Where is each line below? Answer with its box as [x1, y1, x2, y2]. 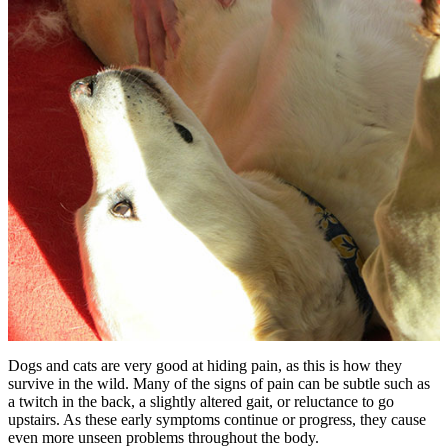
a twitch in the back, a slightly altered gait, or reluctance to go [8, 393, 394, 410]
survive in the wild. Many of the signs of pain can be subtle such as [8, 375, 430, 392]
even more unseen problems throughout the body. [8, 429, 319, 446]
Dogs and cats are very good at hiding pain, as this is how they [8, 357, 402, 374]
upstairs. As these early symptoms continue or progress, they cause [8, 411, 426, 428]
